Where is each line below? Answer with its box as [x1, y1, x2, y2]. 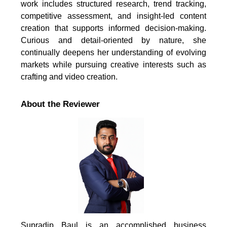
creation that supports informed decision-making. [20, 23, 207, 32]
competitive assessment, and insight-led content [20, 11, 207, 20]
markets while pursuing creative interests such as [20, 60, 207, 69]
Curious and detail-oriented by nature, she [20, 35, 207, 45]
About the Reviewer [20, 99, 100, 109]
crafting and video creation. [20, 72, 118, 81]
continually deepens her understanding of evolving [20, 48, 207, 57]
